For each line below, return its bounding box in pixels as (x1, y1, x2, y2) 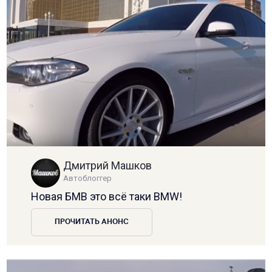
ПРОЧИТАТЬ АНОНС (55, 218, 129, 226)
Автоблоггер (63, 173, 112, 183)
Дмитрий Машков (63, 158, 152, 172)
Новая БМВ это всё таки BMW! (31, 189, 183, 203)
